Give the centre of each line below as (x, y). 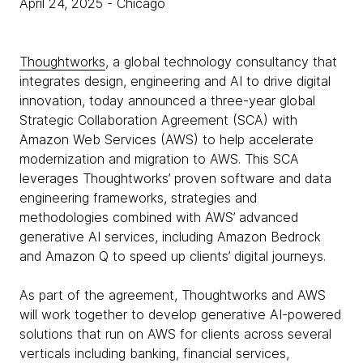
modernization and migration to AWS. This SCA (159, 159)
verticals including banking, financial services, (154, 353)
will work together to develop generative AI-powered (180, 314)
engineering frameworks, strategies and (138, 198)
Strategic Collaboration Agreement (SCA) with (158, 120)
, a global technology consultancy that (221, 62)
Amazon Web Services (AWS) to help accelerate (167, 139)
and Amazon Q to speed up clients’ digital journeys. (175, 256)
